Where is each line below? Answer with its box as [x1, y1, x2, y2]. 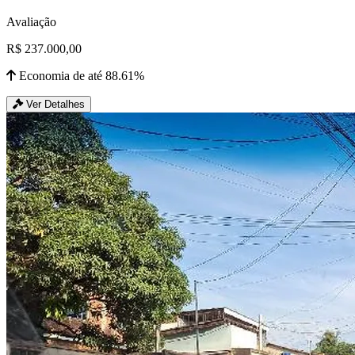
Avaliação [6, 15, 56, 29]
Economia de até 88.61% [16, 69, 144, 83]
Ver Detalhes [23, 98, 85, 111]
